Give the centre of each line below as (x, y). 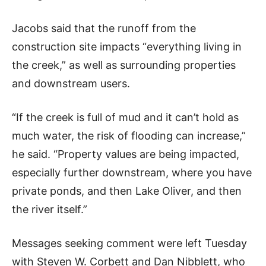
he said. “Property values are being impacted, (126, 154)
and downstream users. (71, 83)
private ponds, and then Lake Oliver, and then (127, 191)
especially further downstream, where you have (132, 172)
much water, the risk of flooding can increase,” (129, 135)
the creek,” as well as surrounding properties (124, 65)
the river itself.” (50, 209)
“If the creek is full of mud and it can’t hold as (125, 117)
